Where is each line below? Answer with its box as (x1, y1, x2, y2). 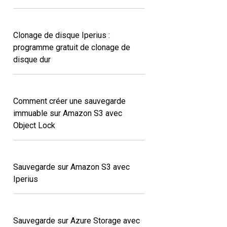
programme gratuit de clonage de (13, 42, 130, 52)
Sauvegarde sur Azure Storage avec (13, 215, 140, 225)
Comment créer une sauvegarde (13, 96, 126, 106)
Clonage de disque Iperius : (13, 30, 110, 40)
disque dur (13, 54, 51, 64)
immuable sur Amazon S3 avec (13, 108, 122, 118)
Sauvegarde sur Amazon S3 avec (13, 162, 130, 172)
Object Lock (13, 120, 55, 130)
